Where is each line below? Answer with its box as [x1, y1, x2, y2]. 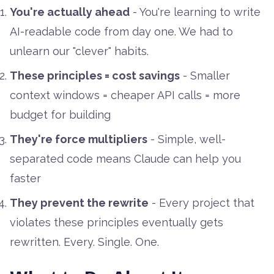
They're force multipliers [10, 133, 147, 146]
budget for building [10, 108, 111, 122]
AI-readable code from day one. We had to [10, 25, 233, 39]
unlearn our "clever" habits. [10, 45, 149, 58]
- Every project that [149, 196, 254, 210]
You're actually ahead [10, 6, 130, 19]
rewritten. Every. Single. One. [10, 235, 159, 249]
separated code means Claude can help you [10, 152, 241, 166]
